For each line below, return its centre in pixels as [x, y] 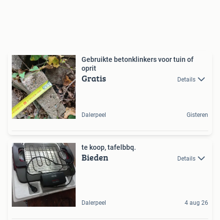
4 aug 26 [196, 203]
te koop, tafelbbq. [109, 147]
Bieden [95, 157]
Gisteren [197, 115]
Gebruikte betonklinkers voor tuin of [137, 59]
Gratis [94, 78]
